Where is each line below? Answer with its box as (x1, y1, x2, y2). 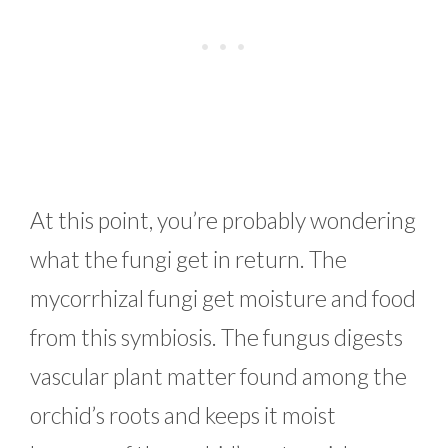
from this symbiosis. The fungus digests (30, 323, 403, 352)
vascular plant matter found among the (30, 362, 407, 391)
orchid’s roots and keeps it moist (30, 401, 336, 430)
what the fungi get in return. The (30, 245, 347, 274)
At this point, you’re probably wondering (30, 206, 416, 235)
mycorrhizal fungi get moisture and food (30, 284, 416, 313)
